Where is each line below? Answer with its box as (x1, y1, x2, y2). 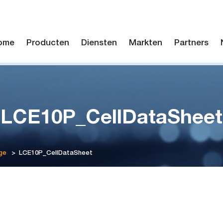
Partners (174, 39, 209, 48)
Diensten (81, 39, 117, 48)
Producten (26, 39, 69, 48)
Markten (129, 39, 162, 48)
